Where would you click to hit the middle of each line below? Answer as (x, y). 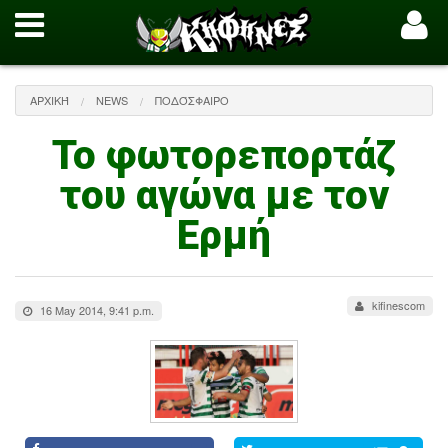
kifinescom (397, 305)
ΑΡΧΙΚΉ (49, 100)
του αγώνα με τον (224, 195)
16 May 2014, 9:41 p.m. (95, 310)
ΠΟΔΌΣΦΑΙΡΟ (192, 100)
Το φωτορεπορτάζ (224, 155)
